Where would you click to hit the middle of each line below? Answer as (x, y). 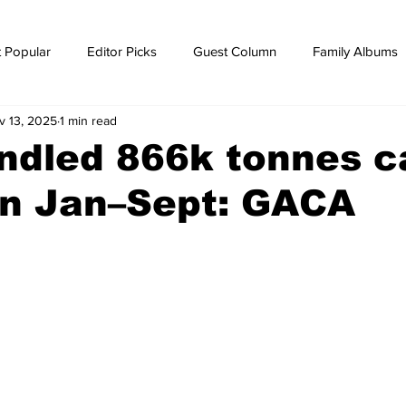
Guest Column (235, 51)
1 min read (88, 120)
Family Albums (355, 51)
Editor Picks (122, 51)
